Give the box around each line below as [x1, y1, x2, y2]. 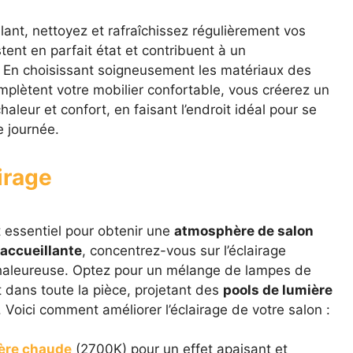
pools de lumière [222, 281, 333, 298]
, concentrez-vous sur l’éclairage [81, 242, 286, 258]
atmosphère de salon [173, 222, 314, 239]
